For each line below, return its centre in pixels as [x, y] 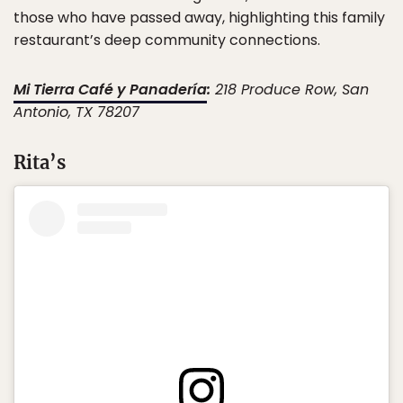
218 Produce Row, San [290, 90]
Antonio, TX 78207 [76, 112]
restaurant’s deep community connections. [167, 40]
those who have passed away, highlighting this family [199, 18]
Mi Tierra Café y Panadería [110, 90]
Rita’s [40, 163]
